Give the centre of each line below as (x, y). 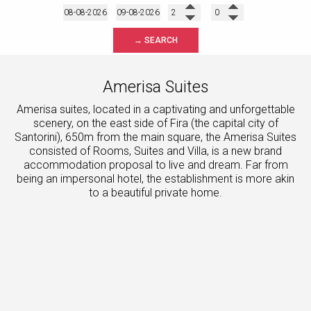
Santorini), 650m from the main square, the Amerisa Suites (155, 137)
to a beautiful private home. (155, 192)
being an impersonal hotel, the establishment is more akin (155, 178)
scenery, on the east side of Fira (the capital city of (155, 123)
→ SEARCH (155, 40)
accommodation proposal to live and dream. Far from (155, 165)
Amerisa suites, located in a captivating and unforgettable (155, 109)
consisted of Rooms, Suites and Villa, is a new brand (155, 151)
